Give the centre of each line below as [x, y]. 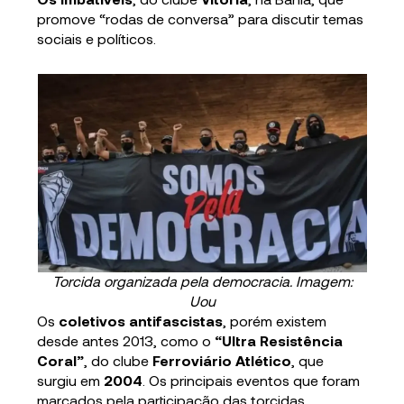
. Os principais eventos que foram [252, 381]
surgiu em [71, 381]
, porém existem [275, 321]
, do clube [119, 361]
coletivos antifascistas [141, 321]
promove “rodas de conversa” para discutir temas [201, 19]
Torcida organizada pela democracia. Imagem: [202, 281]
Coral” [61, 361]
